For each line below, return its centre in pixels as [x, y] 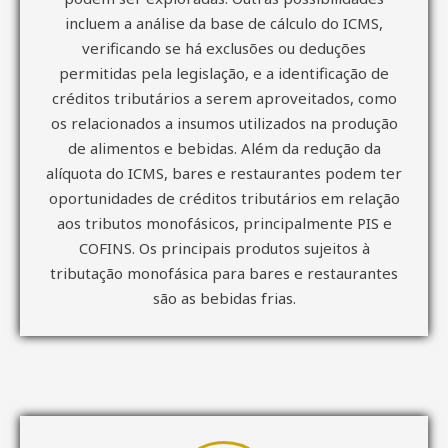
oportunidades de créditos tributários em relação [224, 197]
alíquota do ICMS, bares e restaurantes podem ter [224, 172]
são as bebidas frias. [224, 297]
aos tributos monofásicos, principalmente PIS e [224, 222]
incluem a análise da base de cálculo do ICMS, [224, 22]
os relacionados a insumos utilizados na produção [224, 122]
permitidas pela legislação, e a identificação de [224, 72]
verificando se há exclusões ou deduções [224, 47]
